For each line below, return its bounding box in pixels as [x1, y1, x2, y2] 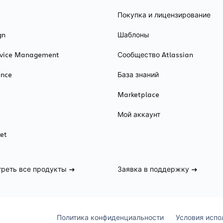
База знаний [117, 70, 159, 80]
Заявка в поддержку [117, 164, 189, 174]
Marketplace [117, 90, 159, 100]
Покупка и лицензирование [117, 10, 211, 20]
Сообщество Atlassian [117, 50, 193, 60]
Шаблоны [117, 30, 149, 40]
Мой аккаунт [117, 110, 160, 119]
